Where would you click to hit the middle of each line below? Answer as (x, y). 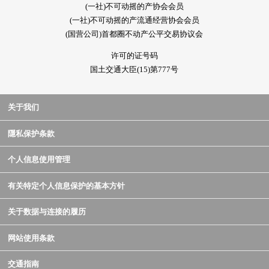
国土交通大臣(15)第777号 (134, 70)
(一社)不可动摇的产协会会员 (134, 7)
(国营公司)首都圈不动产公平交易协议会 (134, 34)
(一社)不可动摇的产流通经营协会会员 (134, 20)
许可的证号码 (134, 56)
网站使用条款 (31, 238)
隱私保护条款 (31, 133)
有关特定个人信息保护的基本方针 (66, 186)
